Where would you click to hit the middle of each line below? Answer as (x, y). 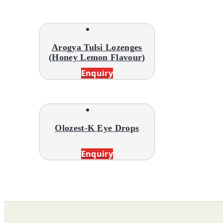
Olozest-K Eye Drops (97, 128)
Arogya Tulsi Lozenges (97, 47)
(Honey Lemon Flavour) (97, 57)
